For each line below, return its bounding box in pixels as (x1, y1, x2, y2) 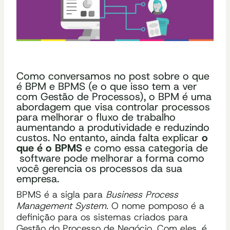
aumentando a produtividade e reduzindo (16, 120, 209, 134)
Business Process (106, 188, 178, 201)
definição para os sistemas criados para (16, 210, 188, 223)
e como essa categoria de (82, 141, 208, 155)
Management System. (16, 199, 108, 212)
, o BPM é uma (144, 89, 212, 103)
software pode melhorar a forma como (16, 151, 204, 165)
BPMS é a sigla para (16, 188, 106, 201)
